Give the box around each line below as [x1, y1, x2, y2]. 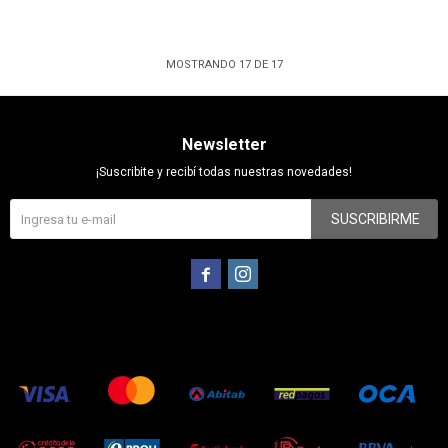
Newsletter [181, 135, 267, 154]
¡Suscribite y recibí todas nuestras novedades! [96, 165, 352, 179]
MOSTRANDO [165, 58, 239, 71]
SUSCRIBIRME [331, 211, 420, 227]
